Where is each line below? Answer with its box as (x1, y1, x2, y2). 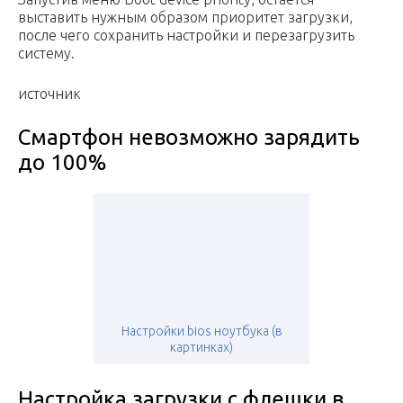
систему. (18, 45, 75, 62)
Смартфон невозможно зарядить (18, 125, 360, 150)
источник (18, 85, 81, 103)
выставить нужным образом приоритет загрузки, (18, 9, 353, 26)
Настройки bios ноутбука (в (121, 324, 282, 339)
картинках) (170, 340, 233, 355)
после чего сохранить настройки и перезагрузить (18, 27, 354, 44)
